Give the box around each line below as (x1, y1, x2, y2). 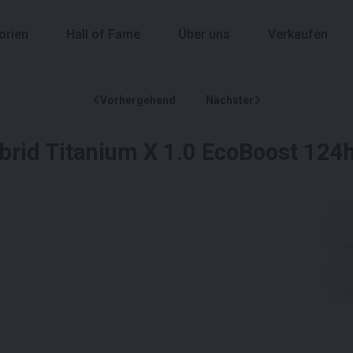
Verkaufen (268, 27, 328, 43)
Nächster (205, 93, 254, 106)
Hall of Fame (66, 27, 140, 43)
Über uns (178, 27, 230, 43)
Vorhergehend (99, 93, 176, 106)
